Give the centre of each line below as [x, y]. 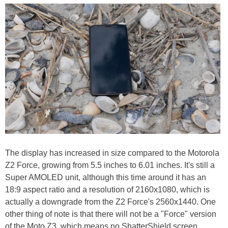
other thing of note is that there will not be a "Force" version [111, 214]
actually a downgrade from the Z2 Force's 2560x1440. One [110, 202]
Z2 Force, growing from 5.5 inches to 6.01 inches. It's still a [110, 165]
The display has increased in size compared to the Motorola [112, 153]
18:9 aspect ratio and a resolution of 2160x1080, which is [107, 189]
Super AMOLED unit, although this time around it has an [106, 177]
